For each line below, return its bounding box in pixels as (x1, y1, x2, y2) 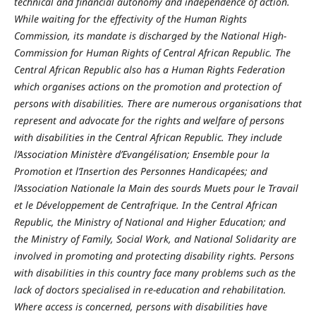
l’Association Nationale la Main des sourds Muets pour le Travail (13, 181, 298, 195)
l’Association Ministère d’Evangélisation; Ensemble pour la (13, 147, 269, 162)
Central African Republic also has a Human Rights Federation (13, 63, 285, 77)
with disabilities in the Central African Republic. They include (13, 130, 282, 145)
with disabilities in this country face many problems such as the (13, 266, 296, 280)
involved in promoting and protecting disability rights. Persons (13, 249, 294, 263)
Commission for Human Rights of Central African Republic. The (13, 46, 291, 60)
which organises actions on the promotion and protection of (13, 80, 281, 94)
